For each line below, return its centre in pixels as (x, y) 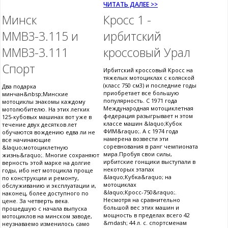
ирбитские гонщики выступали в (149, 161)
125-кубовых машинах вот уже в (47, 117)
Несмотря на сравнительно (142, 199)
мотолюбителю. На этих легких (46, 109)
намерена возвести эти (136, 138)
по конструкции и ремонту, (40, 178)
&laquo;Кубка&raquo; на (137, 177)
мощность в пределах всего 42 (147, 215)
